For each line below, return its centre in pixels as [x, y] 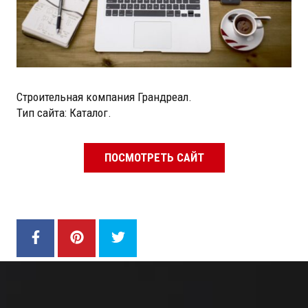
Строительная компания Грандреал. [104, 97]
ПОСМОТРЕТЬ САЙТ [154, 158]
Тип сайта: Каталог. [64, 113]
